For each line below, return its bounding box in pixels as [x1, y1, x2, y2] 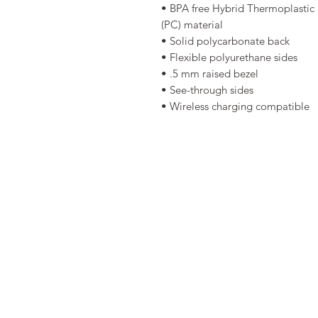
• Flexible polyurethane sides [161, 50, 300, 65]
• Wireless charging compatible [161, 99, 309, 114]
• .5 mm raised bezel [161, 67, 261, 81]
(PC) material [161, 18, 226, 32]
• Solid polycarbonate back [161, 34, 292, 48]
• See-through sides [161, 83, 256, 97]
